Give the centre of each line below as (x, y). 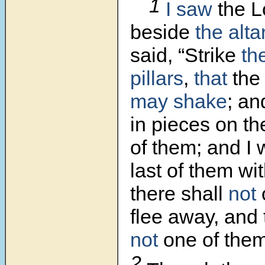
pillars (157, 78)
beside (163, 32)
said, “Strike (186, 55)
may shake (179, 101)
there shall (179, 194)
